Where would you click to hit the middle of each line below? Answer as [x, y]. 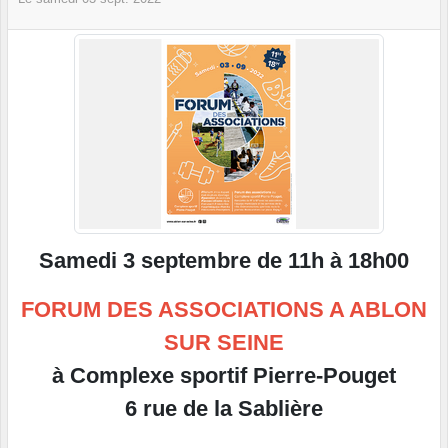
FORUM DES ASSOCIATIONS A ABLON [224, 310]
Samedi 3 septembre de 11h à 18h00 [224, 261]
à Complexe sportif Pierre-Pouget [224, 376]
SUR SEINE [224, 343]
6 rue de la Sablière [224, 409]
